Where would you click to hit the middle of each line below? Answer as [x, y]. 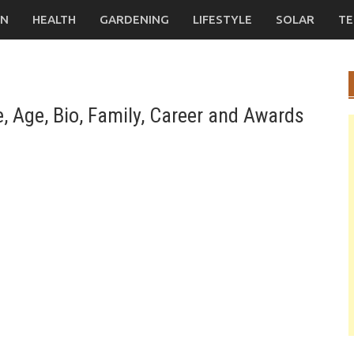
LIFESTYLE [222, 19]
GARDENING [134, 19]
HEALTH [54, 19]
